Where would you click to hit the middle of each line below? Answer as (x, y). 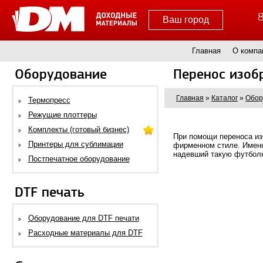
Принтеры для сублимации (75, 144)
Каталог (225, 98)
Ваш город (186, 20)
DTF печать (50, 193)
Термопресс (49, 100)
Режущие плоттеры (62, 115)
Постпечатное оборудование (79, 159)
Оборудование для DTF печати (83, 218)
